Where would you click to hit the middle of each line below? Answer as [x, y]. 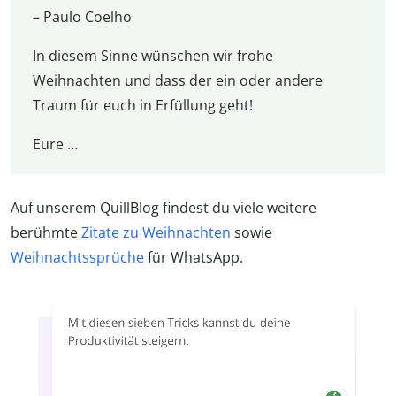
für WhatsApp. [194, 257]
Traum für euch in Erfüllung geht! [142, 105]
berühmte [46, 232]
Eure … [55, 144]
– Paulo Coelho [82, 16]
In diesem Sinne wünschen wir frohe [152, 55]
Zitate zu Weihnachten [156, 232]
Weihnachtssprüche [77, 257]
